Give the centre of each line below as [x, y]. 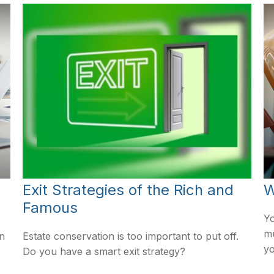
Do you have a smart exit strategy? [104, 252]
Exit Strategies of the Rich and [128, 190]
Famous [50, 208]
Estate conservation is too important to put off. [131, 236]
